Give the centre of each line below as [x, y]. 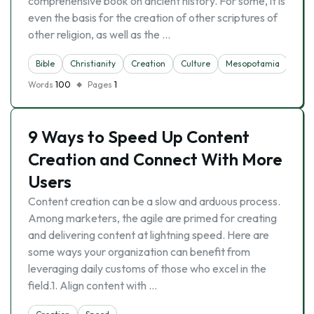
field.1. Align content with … [93, 285]
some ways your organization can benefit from [139, 252]
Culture [196, 63]
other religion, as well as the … [99, 34]
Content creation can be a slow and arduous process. [154, 201]
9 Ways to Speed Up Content [139, 137]
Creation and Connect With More [155, 159]
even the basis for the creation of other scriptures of [153, 18]
